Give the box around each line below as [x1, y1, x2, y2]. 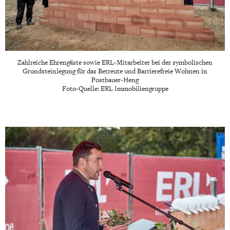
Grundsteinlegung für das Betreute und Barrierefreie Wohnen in [23, 66, 207, 75]
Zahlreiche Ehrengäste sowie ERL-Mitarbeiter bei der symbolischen [17, 57, 213, 67]
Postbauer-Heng [91, 75, 139, 84]
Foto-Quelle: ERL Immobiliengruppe [62, 84, 168, 93]
